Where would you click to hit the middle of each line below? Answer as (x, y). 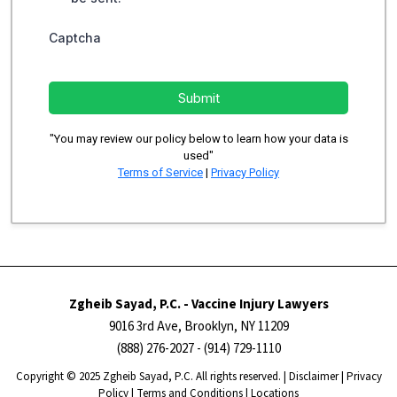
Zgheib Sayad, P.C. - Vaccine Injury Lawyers (198, 305)
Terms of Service (160, 173)
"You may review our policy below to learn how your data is (198, 139)
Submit (198, 98)
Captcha (75, 38)
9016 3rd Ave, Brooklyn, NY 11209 (198, 327)
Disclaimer (313, 377)
